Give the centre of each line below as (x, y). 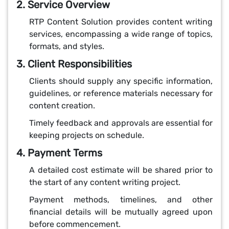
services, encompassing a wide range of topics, (121, 34)
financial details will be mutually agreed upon (121, 212)
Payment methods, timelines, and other (121, 200)
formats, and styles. (67, 46)
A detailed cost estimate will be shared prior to (121, 170)
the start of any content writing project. (105, 182)
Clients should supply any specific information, (121, 81)
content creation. (62, 106)
